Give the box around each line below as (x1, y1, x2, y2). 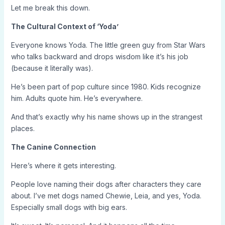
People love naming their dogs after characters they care (11, 180, 201, 188)
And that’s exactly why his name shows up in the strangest (11, 113, 202, 121)
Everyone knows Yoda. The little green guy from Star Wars (11, 41, 205, 49)
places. (11, 124, 35, 133)
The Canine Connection (11, 143, 96, 151)
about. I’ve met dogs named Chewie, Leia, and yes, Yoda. (11, 191, 201, 200)
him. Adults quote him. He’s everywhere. (11, 94, 143, 102)
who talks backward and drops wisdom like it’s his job (11, 52, 188, 61)
